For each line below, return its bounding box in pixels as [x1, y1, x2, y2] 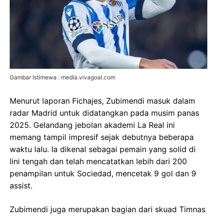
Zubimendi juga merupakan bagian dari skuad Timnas [10, 204, 205, 214]
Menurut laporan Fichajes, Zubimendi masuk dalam [10, 95, 195, 106]
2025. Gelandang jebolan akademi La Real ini [10, 120, 175, 130]
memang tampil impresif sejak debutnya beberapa [10, 132, 194, 142]
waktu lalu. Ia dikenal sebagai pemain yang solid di [10, 144, 196, 154]
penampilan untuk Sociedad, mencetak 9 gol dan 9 [10, 168, 196, 178]
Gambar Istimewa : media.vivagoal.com [10, 73, 115, 81]
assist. [10, 180, 32, 190]
